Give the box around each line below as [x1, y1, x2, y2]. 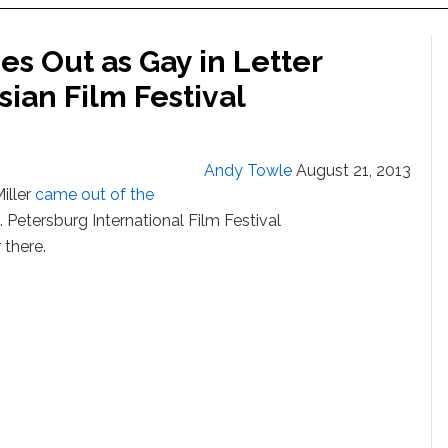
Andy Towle [204, 161, 292, 180]
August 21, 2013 [296, 161, 411, 180]
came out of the [35, 185, 155, 204]
